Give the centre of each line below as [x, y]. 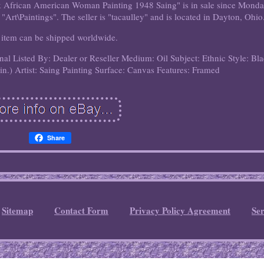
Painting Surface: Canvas [109, 70]
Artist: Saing [38, 70]
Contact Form [81, 210]
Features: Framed [189, 70]
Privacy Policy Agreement [180, 210]
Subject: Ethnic [198, 58]
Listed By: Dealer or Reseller [66, 58]
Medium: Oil [145, 58]
